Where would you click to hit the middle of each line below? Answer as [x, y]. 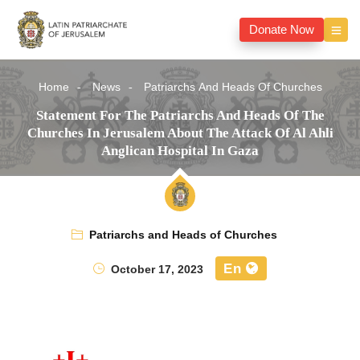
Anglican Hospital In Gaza [180, 151]
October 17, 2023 [155, 270]
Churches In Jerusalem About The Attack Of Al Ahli [180, 133]
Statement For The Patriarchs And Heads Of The [180, 116]
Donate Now [282, 30]
